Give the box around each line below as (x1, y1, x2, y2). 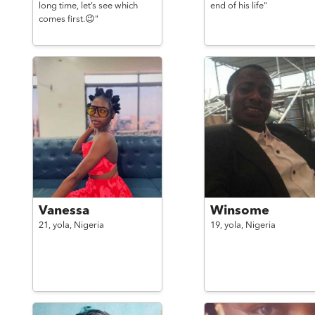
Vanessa (38, 205, 89, 217)
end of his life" (210, 1, 267, 11)
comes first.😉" (38, 15, 98, 24)
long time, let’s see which (38, 1, 138, 11)
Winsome (210, 205, 269, 217)
